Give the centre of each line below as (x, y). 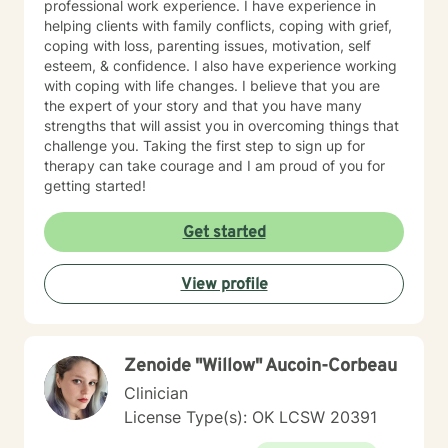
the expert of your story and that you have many (203, 105)
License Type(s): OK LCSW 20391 (250, 417)
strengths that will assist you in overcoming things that (221, 125)
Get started (224, 233)
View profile (224, 285)
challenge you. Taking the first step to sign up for (204, 145)
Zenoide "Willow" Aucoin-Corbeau (260, 366)
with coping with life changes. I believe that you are (212, 85)
